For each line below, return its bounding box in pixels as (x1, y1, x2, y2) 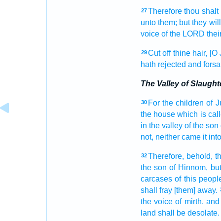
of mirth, (175, 197, 204, 206)
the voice (140, 197, 173, 206)
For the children (147, 99, 204, 107)
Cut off (147, 49, 171, 57)
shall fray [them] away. (140, 186, 218, 194)
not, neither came (140, 133, 201, 141)
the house (140, 110, 175, 118)
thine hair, (173, 49, 207, 57)
